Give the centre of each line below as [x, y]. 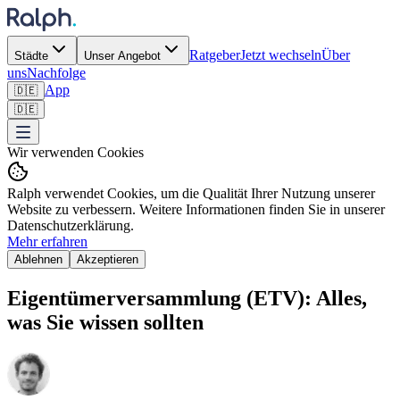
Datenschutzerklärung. [71, 225]
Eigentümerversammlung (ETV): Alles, [187, 298]
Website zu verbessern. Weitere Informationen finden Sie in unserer [196, 209]
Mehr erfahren [47, 242]
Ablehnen [38, 259]
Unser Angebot [122, 56]
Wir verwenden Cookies [75, 152]
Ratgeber [215, 55]
